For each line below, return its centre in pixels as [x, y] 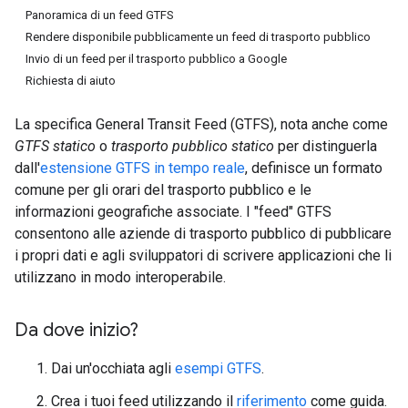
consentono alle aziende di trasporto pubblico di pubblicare [203, 234]
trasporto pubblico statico [193, 146]
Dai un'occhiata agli [113, 368]
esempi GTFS [218, 368]
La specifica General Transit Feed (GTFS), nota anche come [201, 124]
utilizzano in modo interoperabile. [120, 277]
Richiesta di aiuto [71, 81]
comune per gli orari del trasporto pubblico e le [163, 190]
